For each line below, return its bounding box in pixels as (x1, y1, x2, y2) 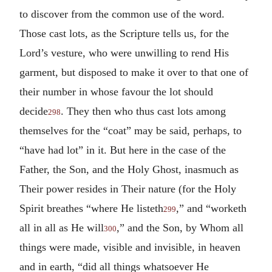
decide (19, 104, 48, 117)
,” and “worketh (176, 202, 246, 214)
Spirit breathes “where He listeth (19, 202, 163, 214)
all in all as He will (19, 221, 104, 234)
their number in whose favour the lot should (19, 85, 213, 98)
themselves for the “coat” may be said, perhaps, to (19, 124, 242, 137)
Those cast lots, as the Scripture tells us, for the (19, 27, 229, 39)
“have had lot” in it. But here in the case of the (19, 143, 226, 156)
